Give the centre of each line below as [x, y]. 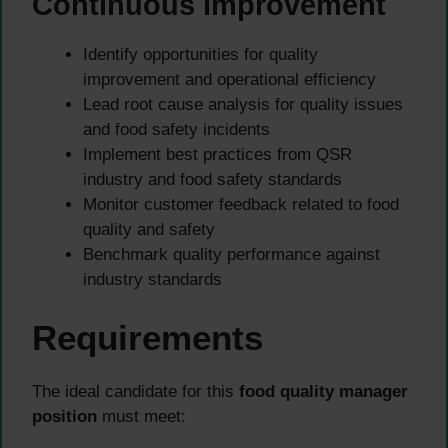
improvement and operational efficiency [229, 79]
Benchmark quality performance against [231, 254]
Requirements [147, 338]
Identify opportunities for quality [200, 54]
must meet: [141, 417]
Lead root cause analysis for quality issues [243, 104]
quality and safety [149, 229]
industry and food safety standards [212, 179]
